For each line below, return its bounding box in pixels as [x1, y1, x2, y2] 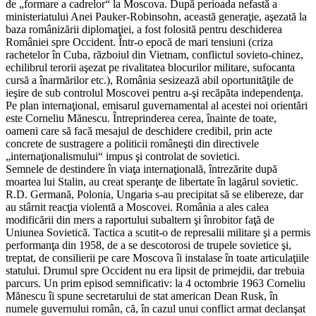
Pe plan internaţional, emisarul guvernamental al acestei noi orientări [6, 99, 308, 111]
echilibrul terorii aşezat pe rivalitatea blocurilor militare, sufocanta [6, 61, 295, 73]
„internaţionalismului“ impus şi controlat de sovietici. [6, 150, 240, 162]
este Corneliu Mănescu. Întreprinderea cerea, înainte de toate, [6, 111, 276, 124]
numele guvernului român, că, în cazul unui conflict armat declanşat [6, 302, 305, 315]
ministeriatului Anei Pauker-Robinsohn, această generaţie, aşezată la [6, 10, 307, 23]
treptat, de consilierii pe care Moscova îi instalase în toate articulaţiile [6, 251, 309, 264]
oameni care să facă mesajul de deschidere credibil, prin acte [6, 124, 272, 137]
